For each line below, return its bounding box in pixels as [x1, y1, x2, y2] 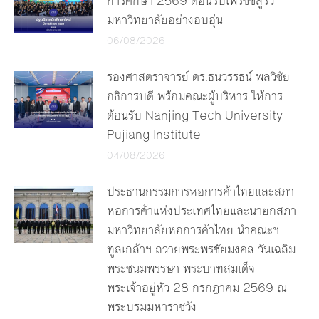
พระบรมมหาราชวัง [107, 298, 197, 316]
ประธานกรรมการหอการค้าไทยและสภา [107, 182, 294, 201]
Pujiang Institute [107, 125, 201, 144]
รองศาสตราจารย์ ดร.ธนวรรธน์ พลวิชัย [107, 68, 290, 86]
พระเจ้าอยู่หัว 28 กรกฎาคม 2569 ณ [107, 278, 287, 297]
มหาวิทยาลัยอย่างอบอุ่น [107, 11, 223, 29]
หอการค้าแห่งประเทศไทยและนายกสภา [107, 202, 296, 220]
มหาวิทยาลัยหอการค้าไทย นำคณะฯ [107, 221, 279, 239]
